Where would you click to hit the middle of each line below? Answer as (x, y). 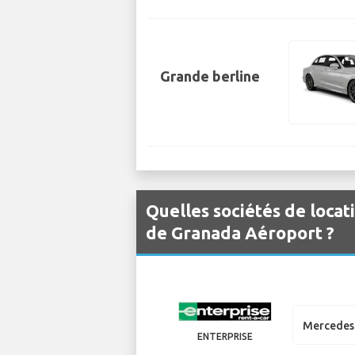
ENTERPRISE (225, 336)
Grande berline (210, 76)
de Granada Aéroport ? (240, 232)
